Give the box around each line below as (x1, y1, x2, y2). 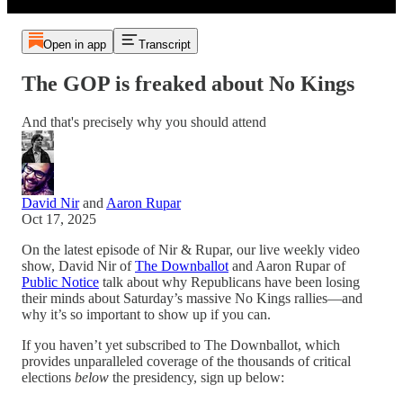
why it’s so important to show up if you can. (22, 306, 271, 322)
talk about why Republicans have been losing (99, 273, 360, 290)
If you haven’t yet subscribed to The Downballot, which (22, 336, 340, 353)
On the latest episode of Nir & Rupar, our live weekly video (22, 241, 360, 257)
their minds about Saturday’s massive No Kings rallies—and (22, 290, 363, 306)
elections (22, 369, 75, 385)
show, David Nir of (22, 257, 135, 273)
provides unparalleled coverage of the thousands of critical (22, 353, 351, 369)
